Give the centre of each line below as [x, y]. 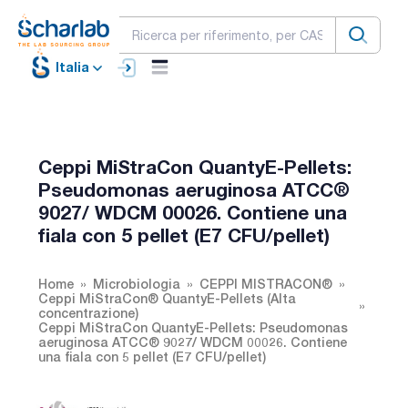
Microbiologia [137, 283]
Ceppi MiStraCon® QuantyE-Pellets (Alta [167, 298]
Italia [72, 67]
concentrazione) [88, 312]
